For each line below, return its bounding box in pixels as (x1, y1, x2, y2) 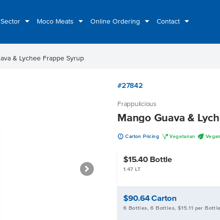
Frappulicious (117, 100, 157, 108)
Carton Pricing (125, 134, 160, 139)
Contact (157, 18, 182, 25)
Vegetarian (169, 134, 195, 139)
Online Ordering (90, 18, 142, 25)
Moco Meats (37, 18, 76, 25)
